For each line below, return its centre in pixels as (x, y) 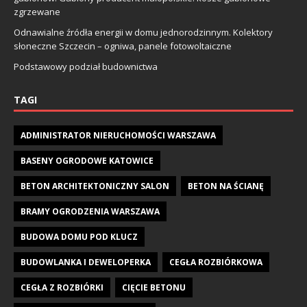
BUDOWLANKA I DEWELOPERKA (86, 262)
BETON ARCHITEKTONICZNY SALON (95, 186)
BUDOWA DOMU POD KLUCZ (79, 237)
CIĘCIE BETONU (154, 287)
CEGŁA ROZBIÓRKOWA (216, 262)
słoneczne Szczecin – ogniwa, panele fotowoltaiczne (123, 46)
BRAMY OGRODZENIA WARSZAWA (90, 211)
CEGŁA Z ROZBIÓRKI (62, 287)
